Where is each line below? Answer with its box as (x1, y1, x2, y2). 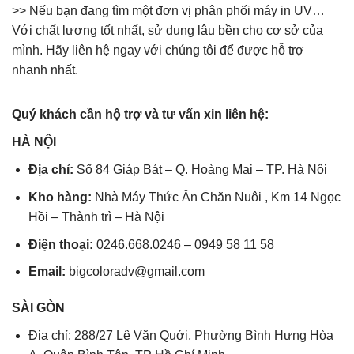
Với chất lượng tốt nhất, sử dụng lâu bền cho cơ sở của (12, 24, 323, 38)
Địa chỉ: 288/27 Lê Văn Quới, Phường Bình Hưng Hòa (28, 328, 333, 342)
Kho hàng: (28, 190, 92, 204)
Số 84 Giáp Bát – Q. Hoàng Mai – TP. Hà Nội (73, 163, 327, 177)
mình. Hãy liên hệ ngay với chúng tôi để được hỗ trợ (12, 43, 304, 58)
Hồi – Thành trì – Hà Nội (28, 209, 164, 224)
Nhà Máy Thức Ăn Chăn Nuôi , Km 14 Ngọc (91, 190, 341, 204)
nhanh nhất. (12, 63, 78, 77)
